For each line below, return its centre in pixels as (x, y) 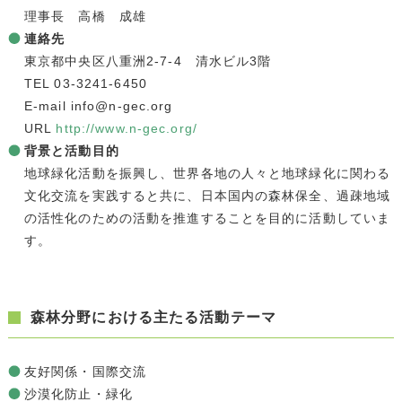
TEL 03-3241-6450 (85, 83)
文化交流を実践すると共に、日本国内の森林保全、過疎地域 (207, 195)
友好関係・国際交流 (85, 371)
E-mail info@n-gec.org (98, 105)
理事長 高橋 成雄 (85, 16)
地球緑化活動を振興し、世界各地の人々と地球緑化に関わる (207, 173)
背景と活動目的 (71, 150)
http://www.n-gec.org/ (127, 128)
